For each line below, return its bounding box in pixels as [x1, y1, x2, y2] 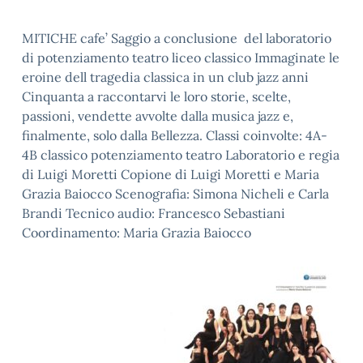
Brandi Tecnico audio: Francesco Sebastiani [22, 205, 285, 221]
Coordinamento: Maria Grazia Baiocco [22, 224, 251, 241]
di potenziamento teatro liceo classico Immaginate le [22, 49, 340, 66]
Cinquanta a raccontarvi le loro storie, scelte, [22, 88, 291, 105]
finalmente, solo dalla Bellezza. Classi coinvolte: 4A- [22, 127, 327, 143]
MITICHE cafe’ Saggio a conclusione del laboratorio [22, 30, 331, 46]
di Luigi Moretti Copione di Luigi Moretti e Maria [22, 166, 319, 182]
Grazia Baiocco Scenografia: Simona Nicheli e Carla [22, 186, 329, 202]
